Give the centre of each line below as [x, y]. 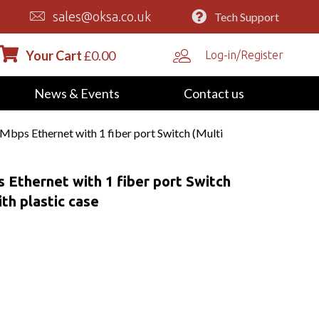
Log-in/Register [245, 54]
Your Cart [53, 55]
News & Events [77, 93]
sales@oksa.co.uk [102, 17]
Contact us [214, 93]
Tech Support [246, 16]
